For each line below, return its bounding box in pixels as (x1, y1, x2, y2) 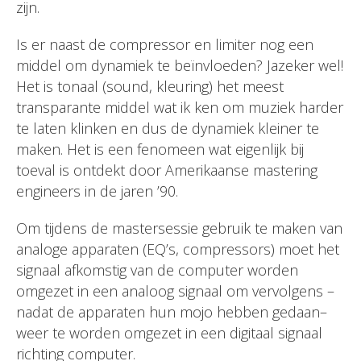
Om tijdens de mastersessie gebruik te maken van (16, 218, 342, 238)
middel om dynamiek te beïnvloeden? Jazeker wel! (16, 56, 343, 75)
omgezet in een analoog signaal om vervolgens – (16, 281, 334, 301)
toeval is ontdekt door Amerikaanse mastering (16, 160, 317, 180)
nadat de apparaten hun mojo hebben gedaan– (16, 302, 327, 322)
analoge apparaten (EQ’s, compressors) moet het (16, 239, 339, 259)
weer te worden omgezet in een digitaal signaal (16, 323, 322, 342)
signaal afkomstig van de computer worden (16, 260, 298, 280)
